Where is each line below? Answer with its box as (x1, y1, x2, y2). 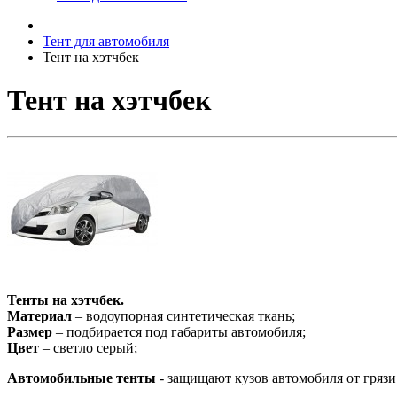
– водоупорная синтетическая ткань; (72, 307, 295, 323)
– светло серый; (39, 339, 137, 355)
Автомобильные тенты (7, 370, 156, 385)
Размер (7, 323, 52, 339)
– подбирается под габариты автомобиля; (52, 323, 306, 339)
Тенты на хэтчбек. (7, 292, 124, 307)
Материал (7, 307, 72, 323)
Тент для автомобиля (43, 34, 169, 49)
